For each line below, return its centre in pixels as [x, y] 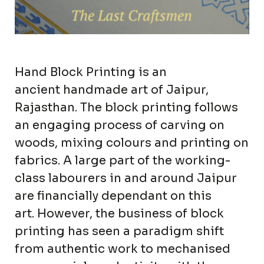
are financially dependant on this [113, 196]
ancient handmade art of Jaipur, [112, 90]
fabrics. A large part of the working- [123, 161]
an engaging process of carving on [120, 126]
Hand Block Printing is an [91, 72]
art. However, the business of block [119, 214]
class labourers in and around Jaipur [126, 179]
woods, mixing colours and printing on [132, 143]
